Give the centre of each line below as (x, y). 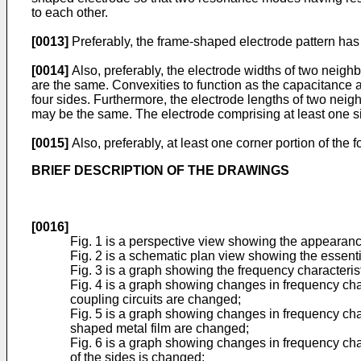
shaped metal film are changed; (160, 328)
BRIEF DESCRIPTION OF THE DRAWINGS (160, 170)
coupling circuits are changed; (156, 299)
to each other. (70, 12)
